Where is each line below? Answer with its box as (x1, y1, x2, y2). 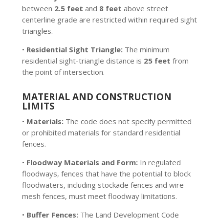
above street (121, 3, 168, 13)
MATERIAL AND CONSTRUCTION (22, 90, 172, 103)
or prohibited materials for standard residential (22, 128, 180, 137)
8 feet (99, 3, 122, 13)
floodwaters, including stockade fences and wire (22, 180, 184, 190)
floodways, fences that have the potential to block (22, 169, 191, 178)
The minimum (122, 44, 170, 54)
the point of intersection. (22, 67, 105, 77)
